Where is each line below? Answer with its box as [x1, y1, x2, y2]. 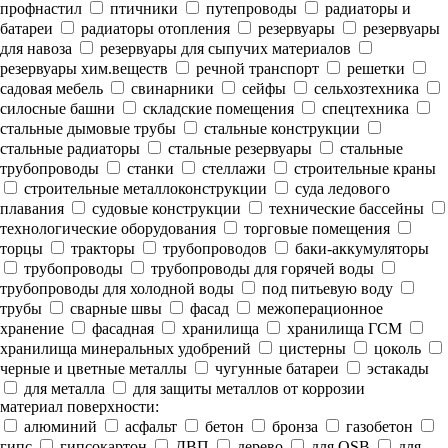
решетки [343, 60, 405, 77]
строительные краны [290, 160, 436, 177]
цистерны [275, 340, 346, 357]
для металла [20, 380, 105, 397]
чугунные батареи [211, 360, 339, 377]
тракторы [67, 240, 135, 257]
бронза [268, 418, 318, 435]
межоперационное [253, 300, 383, 317]
